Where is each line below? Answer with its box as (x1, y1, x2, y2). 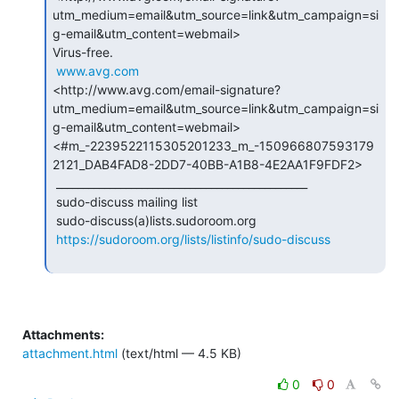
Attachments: (22, 326, 104, 342)
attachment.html (22, 345, 118, 361)
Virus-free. (53, 44, 113, 60)
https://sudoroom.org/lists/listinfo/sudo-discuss (56, 231, 330, 247)
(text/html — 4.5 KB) (118, 345, 241, 361)
